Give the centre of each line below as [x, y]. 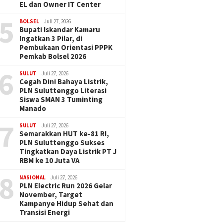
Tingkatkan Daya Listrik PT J [68, 151]
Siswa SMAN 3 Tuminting [61, 99]
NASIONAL [33, 177]
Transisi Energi [45, 212]
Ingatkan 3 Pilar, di [51, 38]
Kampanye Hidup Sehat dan [67, 203]
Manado [33, 108]
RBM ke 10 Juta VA [50, 160]
